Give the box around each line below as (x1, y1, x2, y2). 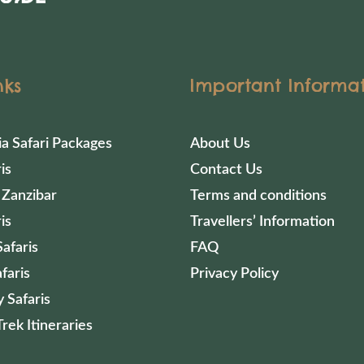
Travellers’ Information (190, 214, 335, 229)
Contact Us (190, 162, 262, 177)
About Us (190, 136, 250, 151)
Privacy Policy (190, 266, 279, 281)
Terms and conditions (190, 188, 327, 203)
